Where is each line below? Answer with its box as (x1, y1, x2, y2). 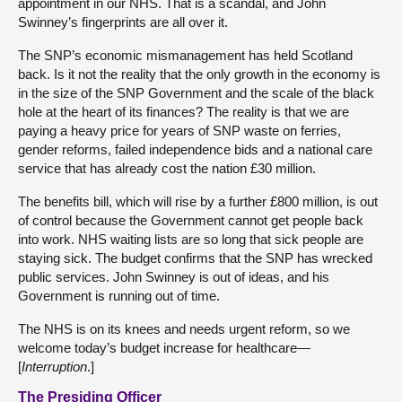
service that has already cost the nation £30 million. (18, 160, 316, 176)
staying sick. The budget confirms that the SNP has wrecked (18, 249, 372, 266)
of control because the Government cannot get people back (18, 212, 363, 228)
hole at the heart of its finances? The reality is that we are (18, 103, 349, 119)
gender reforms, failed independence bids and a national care (18, 141, 372, 157)
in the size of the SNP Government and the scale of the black (18, 84, 374, 100)
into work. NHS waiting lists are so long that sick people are (18, 231, 363, 247)
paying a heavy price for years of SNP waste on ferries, (18, 122, 341, 138)
